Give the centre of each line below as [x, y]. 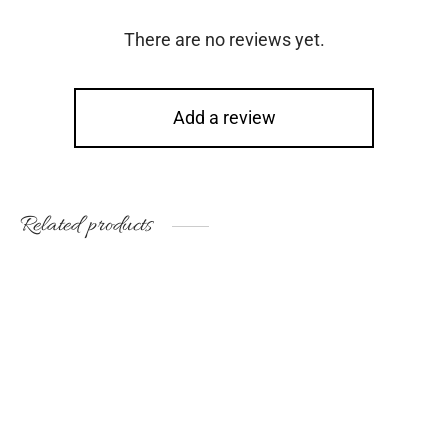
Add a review [224, 117]
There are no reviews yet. [224, 39]
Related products [86, 225]
